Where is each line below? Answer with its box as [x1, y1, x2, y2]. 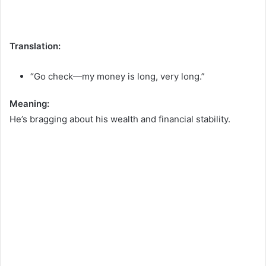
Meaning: [9, 97, 49, 109]
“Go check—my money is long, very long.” [30, 70, 205, 82]
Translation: [9, 40, 61, 52]
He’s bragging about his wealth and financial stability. [9, 113, 230, 125]
